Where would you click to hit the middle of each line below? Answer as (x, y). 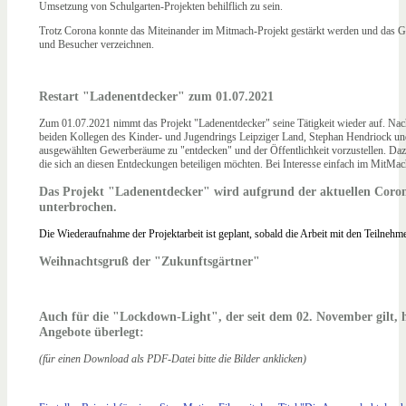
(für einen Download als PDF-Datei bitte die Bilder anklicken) (173, 358)
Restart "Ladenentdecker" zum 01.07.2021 (156, 97)
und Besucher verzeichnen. (97, 45)
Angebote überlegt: (92, 331)
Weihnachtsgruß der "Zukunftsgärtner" (150, 261)
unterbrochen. (80, 207)
